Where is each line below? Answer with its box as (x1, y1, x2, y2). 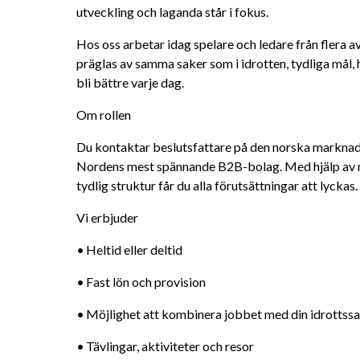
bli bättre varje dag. (76, 75, 184, 90)
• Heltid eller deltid (86, 242, 182, 257)
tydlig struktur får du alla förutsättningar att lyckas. (76, 178, 358, 193)
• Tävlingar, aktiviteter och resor (86, 338, 254, 354)
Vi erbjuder (76, 210, 138, 225)
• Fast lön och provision (86, 274, 206, 289)
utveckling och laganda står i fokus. (76, 4, 268, 19)
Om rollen (76, 107, 131, 122)
